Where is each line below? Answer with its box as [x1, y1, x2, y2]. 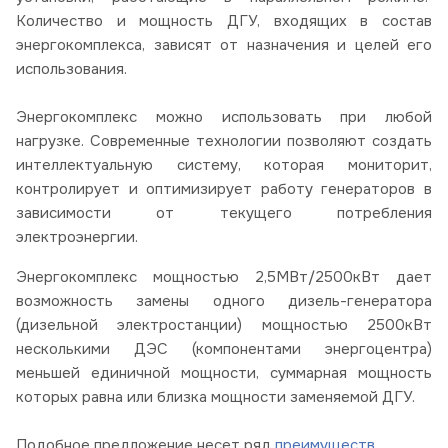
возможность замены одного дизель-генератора [16, 291, 432, 312]
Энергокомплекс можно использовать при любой [16, 107, 432, 128]
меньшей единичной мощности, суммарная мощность [16, 363, 432, 384]
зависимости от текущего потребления [16, 203, 432, 224]
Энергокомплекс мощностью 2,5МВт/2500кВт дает [16, 267, 432, 288]
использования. [16, 59, 127, 80]
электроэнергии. [16, 227, 138, 248]
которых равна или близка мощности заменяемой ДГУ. [16, 387, 415, 408]
